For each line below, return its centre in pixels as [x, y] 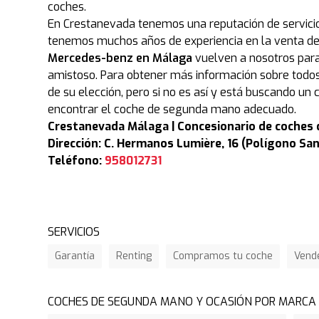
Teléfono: [77, 161]
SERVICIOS [74, 232]
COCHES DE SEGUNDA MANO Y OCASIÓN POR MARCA [182, 302]
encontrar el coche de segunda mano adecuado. [172, 110]
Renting [134, 256]
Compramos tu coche [223, 256]
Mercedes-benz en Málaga [120, 58]
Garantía [75, 256]
